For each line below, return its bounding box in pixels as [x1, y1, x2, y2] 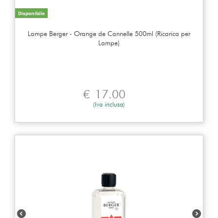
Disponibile [18, 9, 45, 17]
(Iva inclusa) [93, 100, 125, 108]
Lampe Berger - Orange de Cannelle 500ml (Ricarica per [28, 29, 190, 37]
